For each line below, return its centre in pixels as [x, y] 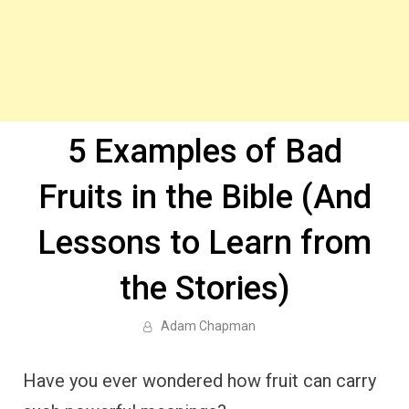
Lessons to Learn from [204, 243]
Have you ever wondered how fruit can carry [199, 381]
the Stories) [204, 288]
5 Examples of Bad [204, 152]
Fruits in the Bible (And [204, 197]
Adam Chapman [208, 326]
